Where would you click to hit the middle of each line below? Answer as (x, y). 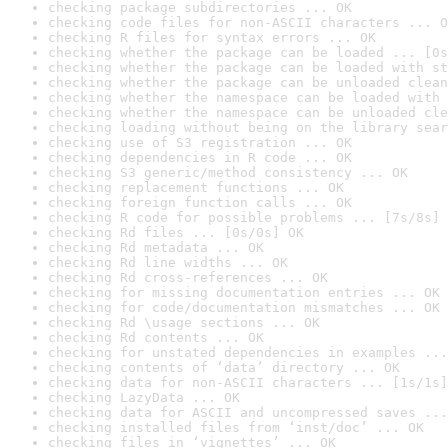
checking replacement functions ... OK (196, 187)
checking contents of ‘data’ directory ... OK (224, 367)
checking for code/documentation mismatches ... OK (244, 307)
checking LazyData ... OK (144, 397)
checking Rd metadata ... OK (156, 247)
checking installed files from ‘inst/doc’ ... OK (236, 427)
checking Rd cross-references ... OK (188, 277)
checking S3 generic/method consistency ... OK (228, 172)
